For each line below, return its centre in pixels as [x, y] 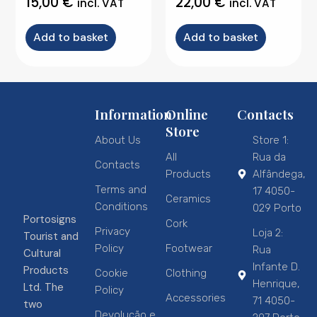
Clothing [186, 273]
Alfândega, [279, 174]
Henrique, [276, 284]
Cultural [42, 254]
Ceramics [188, 199]
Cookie [111, 273]
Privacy [112, 232]
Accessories [196, 298]
